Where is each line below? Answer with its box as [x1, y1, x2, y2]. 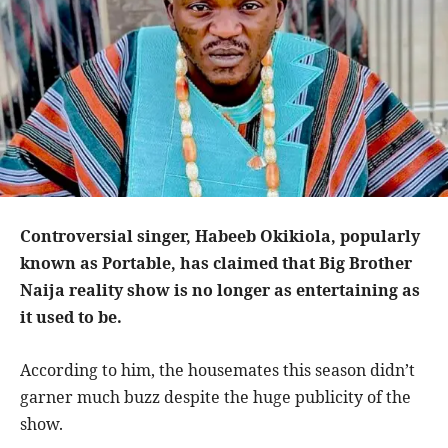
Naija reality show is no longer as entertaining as [20, 279, 420, 302]
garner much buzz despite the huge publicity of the [20, 386, 411, 409]
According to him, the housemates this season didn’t [20, 359, 415, 382]
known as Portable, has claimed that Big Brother [20, 252, 412, 275]
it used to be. [20, 306, 122, 329]
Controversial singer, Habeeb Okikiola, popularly [20, 225, 420, 248]
